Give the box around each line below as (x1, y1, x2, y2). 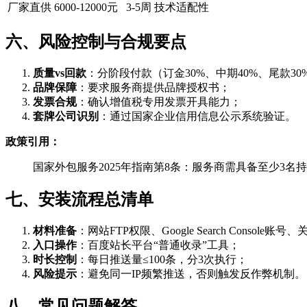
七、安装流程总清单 (5, 191, 153, 209)
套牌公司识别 (33, 110, 99, 123)
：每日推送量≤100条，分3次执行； (77, 254, 247, 266)
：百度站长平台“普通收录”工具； (77, 239, 240, 251)
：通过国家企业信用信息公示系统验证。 (99, 110, 296, 123)
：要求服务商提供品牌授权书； (77, 82, 230, 94)
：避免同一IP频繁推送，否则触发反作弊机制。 (77, 268, 306, 280)
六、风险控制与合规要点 (5, 33, 186, 51)
